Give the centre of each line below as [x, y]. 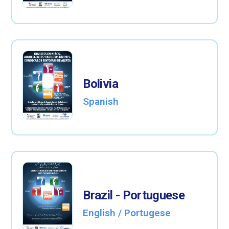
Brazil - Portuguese [134, 196]
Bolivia [100, 84]
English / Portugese [127, 213]
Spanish [101, 102]
